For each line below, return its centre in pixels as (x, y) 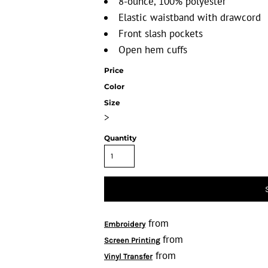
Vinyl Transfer (128, 256)
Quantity (120, 138)
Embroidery (125, 224)
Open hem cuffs (153, 50)
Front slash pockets (161, 33)
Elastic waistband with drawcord (190, 17)
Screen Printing (132, 240)
